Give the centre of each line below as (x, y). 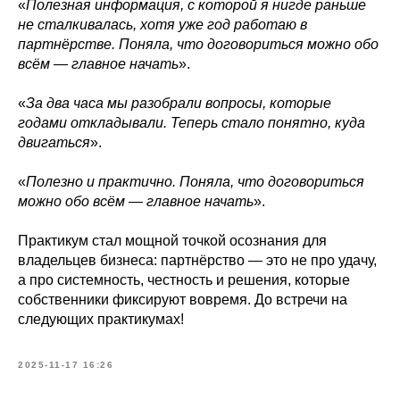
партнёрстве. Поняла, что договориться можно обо (198, 44)
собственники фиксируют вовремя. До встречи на (183, 300)
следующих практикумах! (101, 319)
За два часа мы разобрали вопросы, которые (179, 103)
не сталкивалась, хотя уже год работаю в (162, 25)
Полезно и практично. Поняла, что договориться (195, 182)
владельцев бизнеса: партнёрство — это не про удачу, (197, 260)
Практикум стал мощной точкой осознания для (172, 241)
